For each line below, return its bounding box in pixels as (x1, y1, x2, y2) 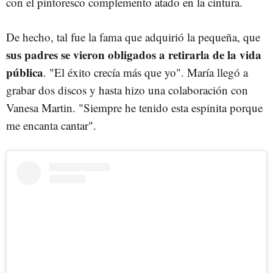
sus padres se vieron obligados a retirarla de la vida (6, 46, 261, 63)
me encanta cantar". (6, 117, 96, 133)
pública (6, 63, 43, 80)
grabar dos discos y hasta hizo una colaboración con (6, 82, 248, 97)
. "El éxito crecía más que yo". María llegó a (43, 64, 248, 80)
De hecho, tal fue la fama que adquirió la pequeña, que (6, 29, 260, 44)
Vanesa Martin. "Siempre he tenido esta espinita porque (6, 99, 263, 115)
